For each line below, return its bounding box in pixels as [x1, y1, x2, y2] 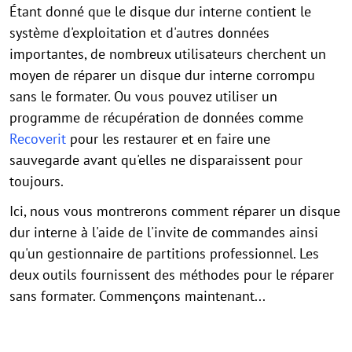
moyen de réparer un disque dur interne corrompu [9, 66, 315, 84]
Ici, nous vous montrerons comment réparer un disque [9, 202, 340, 220]
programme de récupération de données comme [9, 108, 303, 126]
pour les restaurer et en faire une [66, 130, 270, 148]
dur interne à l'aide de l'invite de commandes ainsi [9, 223, 318, 241]
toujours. [9, 172, 64, 190]
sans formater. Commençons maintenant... [9, 287, 266, 305]
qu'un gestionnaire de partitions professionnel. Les [9, 244, 319, 262]
